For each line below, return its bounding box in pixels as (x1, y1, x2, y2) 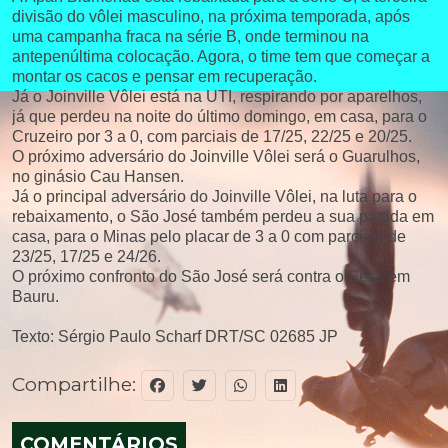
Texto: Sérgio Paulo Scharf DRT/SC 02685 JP (12, 328, 338, 345)
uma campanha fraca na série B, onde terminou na (12, 28, 369, 45)
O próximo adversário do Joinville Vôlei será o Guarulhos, (12, 148, 420, 165)
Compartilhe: (12, 372, 141, 396)
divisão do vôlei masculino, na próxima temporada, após (12, 8, 410, 25)
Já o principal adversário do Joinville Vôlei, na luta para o (12, 188, 417, 205)
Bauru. (12, 288, 59, 305)
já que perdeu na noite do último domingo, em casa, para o (12, 108, 427, 125)
